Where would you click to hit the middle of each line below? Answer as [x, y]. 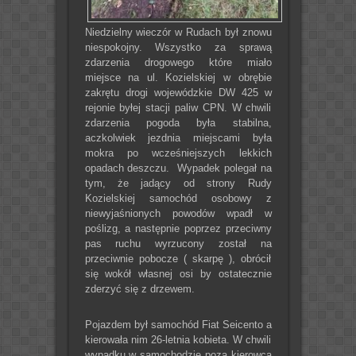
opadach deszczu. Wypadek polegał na [178, 168]
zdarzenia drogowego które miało [178, 62]
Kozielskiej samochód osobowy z [178, 198]
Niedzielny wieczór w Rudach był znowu [178, 32]
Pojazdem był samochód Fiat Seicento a [178, 324]
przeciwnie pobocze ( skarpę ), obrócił [178, 258]
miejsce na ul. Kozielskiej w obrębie [178, 77]
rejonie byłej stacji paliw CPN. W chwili [178, 107]
